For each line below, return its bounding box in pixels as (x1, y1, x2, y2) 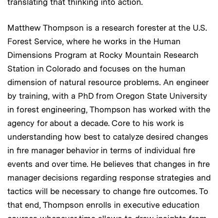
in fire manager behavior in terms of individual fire (7, 145, 195, 155)
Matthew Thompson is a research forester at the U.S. (7, 22, 207, 33)
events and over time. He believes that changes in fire (7, 159, 210, 169)
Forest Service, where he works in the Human (7, 36, 181, 46)
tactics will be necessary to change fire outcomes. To (7, 186, 208, 196)
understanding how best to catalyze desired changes (7, 131, 208, 142)
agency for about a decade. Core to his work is (7, 118, 184, 128)
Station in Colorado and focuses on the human (7, 63, 185, 73)
